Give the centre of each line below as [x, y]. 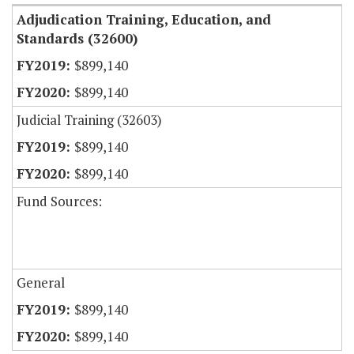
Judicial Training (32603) [89, 120]
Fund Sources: [59, 201]
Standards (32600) [77, 39]
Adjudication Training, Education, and [144, 20]
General [41, 283]
